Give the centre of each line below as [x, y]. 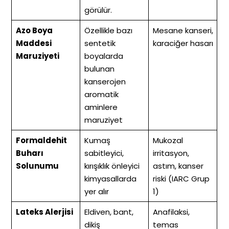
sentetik [100, 43]
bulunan [99, 69]
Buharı [29, 153]
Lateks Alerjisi [44, 212]
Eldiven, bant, [109, 212]
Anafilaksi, [171, 212]
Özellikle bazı [108, 31]
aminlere [101, 107]
